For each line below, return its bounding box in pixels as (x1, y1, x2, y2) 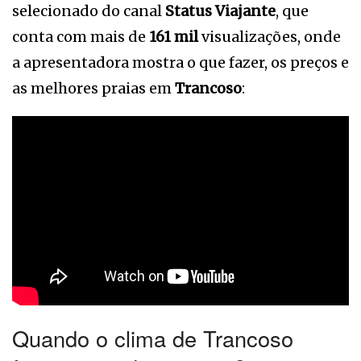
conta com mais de (12, 27, 149, 46)
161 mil (149, 27, 198, 46)
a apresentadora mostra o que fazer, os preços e (12, 52, 349, 72)
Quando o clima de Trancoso (12, 322, 293, 354)
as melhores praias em (12, 78, 175, 98)
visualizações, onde (198, 27, 341, 46)
